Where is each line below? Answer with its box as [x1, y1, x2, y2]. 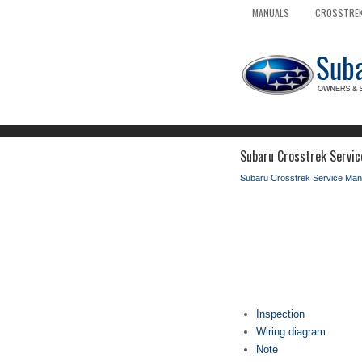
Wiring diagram [256, 326, 326, 338]
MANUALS [252, 6, 289, 19]
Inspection [256, 308, 305, 320]
